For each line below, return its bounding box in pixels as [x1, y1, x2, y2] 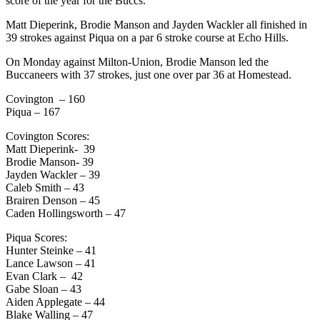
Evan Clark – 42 [6, 269, 83, 282]
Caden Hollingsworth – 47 [6, 206, 126, 219]
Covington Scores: [6, 129, 89, 142]
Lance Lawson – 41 [6, 256, 96, 269]
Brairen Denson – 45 [6, 194, 100, 206]
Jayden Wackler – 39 [6, 168, 100, 181]
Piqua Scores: [6, 231, 67, 244]
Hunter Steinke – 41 [6, 244, 96, 256]
